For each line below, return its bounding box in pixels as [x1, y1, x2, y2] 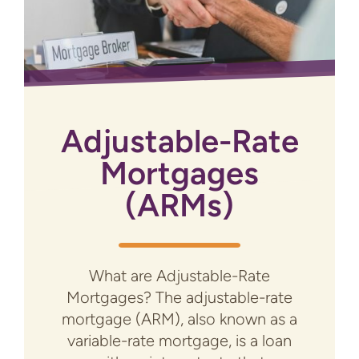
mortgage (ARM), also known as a [62, 309, 297, 329]
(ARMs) [125, 186, 234, 225]
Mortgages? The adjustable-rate [67, 288, 292, 308]
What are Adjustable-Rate [89, 266, 270, 286]
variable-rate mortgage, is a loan [67, 331, 292, 351]
